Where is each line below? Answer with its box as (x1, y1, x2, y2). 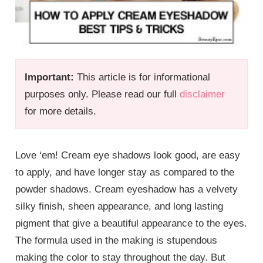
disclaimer (180, 88, 225, 100)
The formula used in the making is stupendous (15, 234, 218, 246)
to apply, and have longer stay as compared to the (15, 166, 235, 178)
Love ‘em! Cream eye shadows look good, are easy (15, 149, 241, 161)
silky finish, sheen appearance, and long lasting (15, 200, 224, 212)
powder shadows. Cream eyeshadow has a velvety (15, 183, 238, 195)
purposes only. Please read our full (25, 88, 180, 100)
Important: (25, 71, 75, 83)
